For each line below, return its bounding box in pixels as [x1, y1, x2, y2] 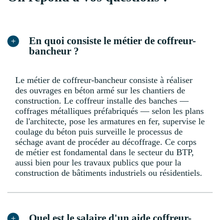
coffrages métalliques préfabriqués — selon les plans [15, 106, 204, 116]
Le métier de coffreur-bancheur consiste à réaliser [15, 75, 192, 85]
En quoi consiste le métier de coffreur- [29, 35, 196, 47]
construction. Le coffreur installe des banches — [15, 96, 189, 106]
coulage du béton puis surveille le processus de [15, 127, 183, 137]
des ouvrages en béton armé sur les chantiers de [15, 85, 185, 96]
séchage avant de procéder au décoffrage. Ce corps [15, 137, 196, 147]
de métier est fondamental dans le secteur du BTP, [15, 147, 194, 158]
